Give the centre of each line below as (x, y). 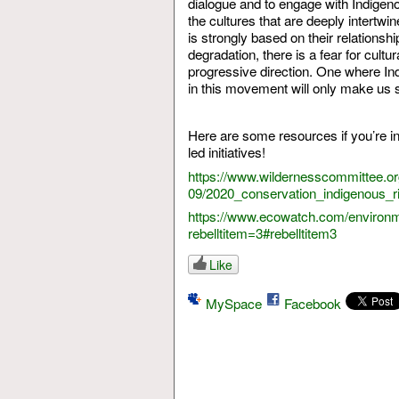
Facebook (312, 303)
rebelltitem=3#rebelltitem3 (262, 233)
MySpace (233, 303)
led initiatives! (226, 152)
